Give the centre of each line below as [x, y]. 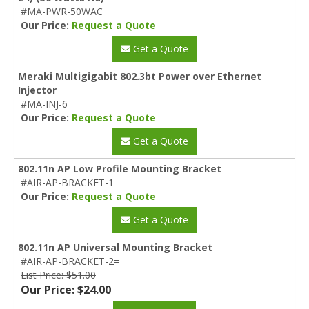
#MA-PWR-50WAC [62, 11]
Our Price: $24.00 [66, 289]
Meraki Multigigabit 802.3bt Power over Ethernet [140, 76]
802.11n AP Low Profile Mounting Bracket [120, 168]
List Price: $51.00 [58, 275]
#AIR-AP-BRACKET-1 [67, 182]
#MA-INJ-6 [44, 103]
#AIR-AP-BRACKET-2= [70, 261]
